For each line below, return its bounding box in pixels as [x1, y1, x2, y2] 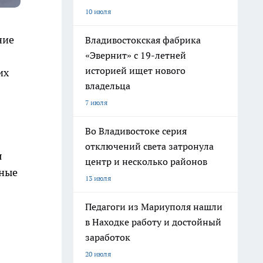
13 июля [85, 174, 111, 183]
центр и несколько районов [85, 156, 207, 167]
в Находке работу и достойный [85, 216, 221, 228]
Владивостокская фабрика [85, 34, 201, 46]
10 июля [85, 7, 111, 16]
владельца [85, 80, 130, 92]
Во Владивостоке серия [85, 125, 187, 137]
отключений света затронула [85, 140, 214, 152]
